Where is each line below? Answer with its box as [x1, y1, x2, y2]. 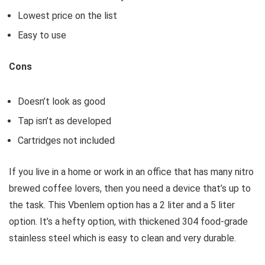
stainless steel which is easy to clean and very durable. [9, 232, 236, 244]
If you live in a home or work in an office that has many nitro [9, 166, 254, 178]
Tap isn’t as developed [18, 115, 111, 127]
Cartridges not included [18, 135, 115, 147]
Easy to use [18, 30, 66, 41]
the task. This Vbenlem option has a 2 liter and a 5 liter [9, 199, 235, 211]
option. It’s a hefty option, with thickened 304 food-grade [9, 216, 248, 228]
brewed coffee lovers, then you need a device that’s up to [9, 183, 251, 195]
